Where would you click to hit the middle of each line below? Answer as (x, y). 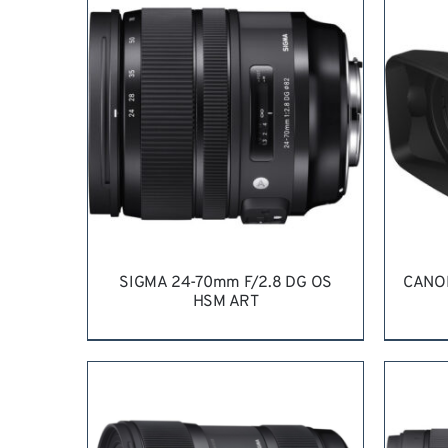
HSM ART (225, 301)
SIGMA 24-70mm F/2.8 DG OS (226, 282)
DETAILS (296, 394)
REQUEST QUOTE (182, 394)
